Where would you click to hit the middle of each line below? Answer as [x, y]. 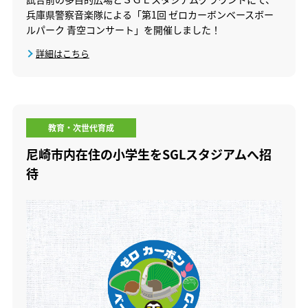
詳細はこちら [62, 54]
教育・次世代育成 [81, 128]
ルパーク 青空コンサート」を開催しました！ [123, 30]
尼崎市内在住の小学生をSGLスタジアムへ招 [148, 154]
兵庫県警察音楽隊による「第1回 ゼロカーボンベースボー [150, 15]
